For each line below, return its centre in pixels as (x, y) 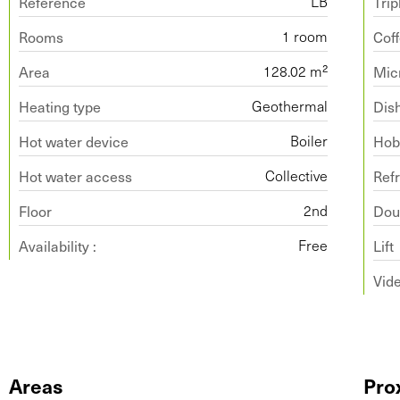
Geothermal (290, 106)
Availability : (58, 246)
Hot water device (74, 141)
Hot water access (75, 176)
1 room (305, 36)
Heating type (60, 106)
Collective (297, 175)
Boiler (309, 141)
